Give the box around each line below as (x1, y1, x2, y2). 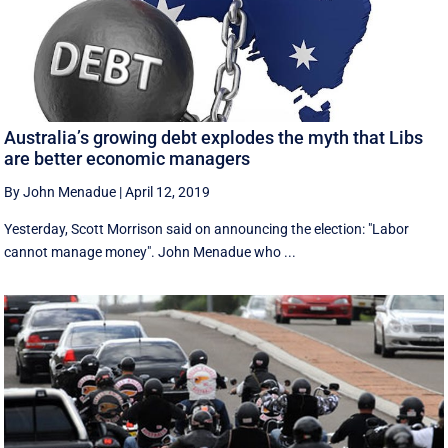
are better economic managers (4, 147, 251, 169)
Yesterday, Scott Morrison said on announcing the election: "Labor (4, 220, 410, 237)
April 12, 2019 (125, 183, 211, 200)
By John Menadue (4, 183, 117, 200)
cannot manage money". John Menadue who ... (4, 243, 297, 260)
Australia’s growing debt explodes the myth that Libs (4, 126, 424, 148)
